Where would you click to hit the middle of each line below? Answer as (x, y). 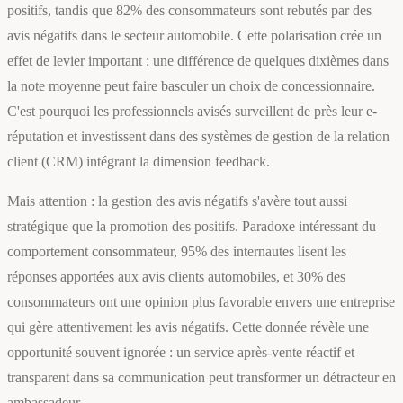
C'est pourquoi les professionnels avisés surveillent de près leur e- (192, 112)
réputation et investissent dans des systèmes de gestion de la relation (198, 137)
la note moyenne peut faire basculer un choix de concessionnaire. (191, 86)
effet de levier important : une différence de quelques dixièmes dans (198, 61)
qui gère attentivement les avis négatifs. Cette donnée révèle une (188, 327)
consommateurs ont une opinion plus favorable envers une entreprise (201, 302)
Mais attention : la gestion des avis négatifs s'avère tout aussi (177, 201)
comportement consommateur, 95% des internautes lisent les (177, 252)
